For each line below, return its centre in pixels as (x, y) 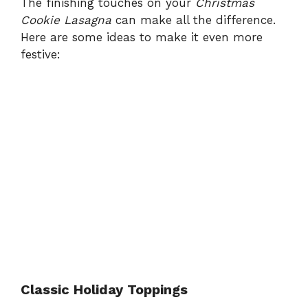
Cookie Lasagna (66, 20)
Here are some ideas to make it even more (142, 37)
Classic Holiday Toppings (104, 289)
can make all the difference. (194, 20)
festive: (41, 55)
